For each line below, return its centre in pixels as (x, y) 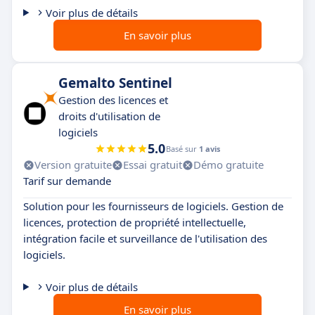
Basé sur (182, 149)
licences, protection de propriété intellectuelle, (135, 222)
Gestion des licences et (113, 100)
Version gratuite (73, 165)
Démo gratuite (229, 165)
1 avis (210, 149)
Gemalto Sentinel (115, 83)
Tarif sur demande (67, 181)
